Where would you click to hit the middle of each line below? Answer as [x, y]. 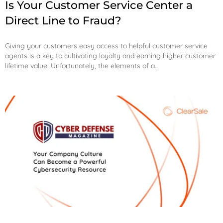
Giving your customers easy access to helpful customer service [106, 46]
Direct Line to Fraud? [63, 20]
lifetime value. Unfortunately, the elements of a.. [81, 65]
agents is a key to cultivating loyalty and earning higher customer [110, 56]
